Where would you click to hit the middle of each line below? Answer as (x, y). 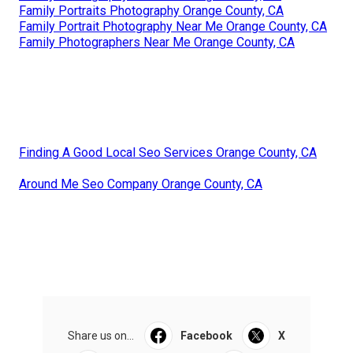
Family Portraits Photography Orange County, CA (151, 10)
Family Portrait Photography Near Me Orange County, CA (173, 26)
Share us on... (101, 335)
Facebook (206, 335)
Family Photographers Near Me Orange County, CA (157, 42)
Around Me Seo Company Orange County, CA (141, 184)
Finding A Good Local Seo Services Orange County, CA (168, 152)
